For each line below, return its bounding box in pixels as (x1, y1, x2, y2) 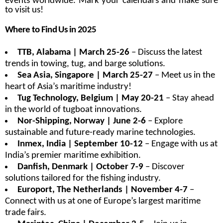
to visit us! (5, 5, 43, 15)
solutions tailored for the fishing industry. (5, 174, 161, 184)
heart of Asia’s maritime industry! (5, 82, 131, 92)
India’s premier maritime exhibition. (5, 151, 141, 161)
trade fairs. (5, 208, 46, 218)
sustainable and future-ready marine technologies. (5, 128, 196, 138)
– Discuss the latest (129, 48, 202, 58)
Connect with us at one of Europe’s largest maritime (5, 197, 201, 207)
